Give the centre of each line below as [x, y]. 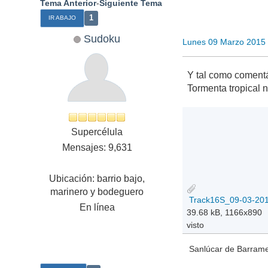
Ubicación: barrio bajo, [97, 179]
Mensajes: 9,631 [97, 148]
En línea [97, 208]
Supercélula [97, 132]
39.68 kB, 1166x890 [225, 212]
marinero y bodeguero [97, 192]
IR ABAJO [63, 18]
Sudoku [102, 39]
